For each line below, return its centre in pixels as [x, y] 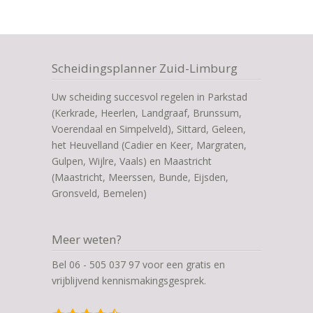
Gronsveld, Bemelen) [99, 193]
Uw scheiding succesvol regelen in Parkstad [150, 97]
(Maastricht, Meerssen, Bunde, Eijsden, [140, 177]
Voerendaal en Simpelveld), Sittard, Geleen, [149, 129]
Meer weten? [87, 239]
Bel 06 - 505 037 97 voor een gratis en [138, 264]
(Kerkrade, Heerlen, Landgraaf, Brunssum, [147, 113]
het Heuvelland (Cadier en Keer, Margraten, [149, 145]
